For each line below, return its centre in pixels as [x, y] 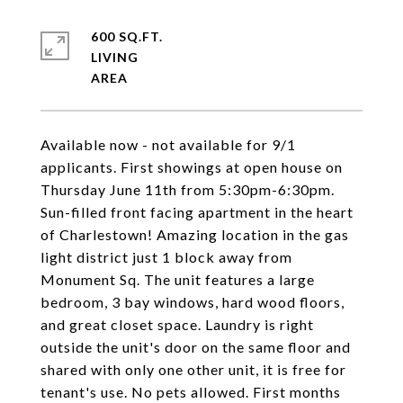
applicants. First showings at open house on [192, 167]
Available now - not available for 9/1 [168, 144]
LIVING [115, 57]
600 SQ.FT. [127, 36]
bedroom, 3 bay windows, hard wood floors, [193, 302]
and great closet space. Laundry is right [177, 324]
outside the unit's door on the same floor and [196, 347]
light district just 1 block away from [166, 257]
